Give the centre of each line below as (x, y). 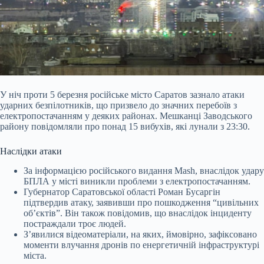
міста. (35, 256)
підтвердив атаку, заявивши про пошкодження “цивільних (141, 203)
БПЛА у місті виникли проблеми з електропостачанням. (137, 181)
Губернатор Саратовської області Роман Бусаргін (122, 192)
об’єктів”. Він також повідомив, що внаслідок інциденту (138, 213)
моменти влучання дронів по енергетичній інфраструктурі (141, 245)
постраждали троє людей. (75, 224)
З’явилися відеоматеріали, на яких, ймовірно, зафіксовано (140, 235)
